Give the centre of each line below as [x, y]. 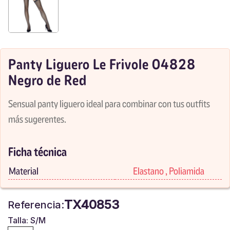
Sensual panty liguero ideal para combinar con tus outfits [109, 103]
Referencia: [36, 205]
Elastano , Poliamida [168, 171]
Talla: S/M [27, 220]
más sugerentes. [37, 119]
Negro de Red [47, 80]
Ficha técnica [37, 152]
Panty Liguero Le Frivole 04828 [102, 64]
